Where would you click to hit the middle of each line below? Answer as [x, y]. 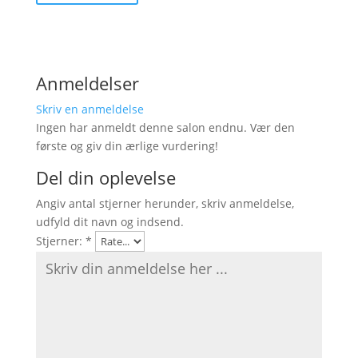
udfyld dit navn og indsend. [109, 222]
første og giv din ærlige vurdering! [127, 146]
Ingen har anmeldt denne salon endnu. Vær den [165, 127]
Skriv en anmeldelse [89, 109]
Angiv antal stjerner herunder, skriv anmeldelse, [165, 203]
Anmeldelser [87, 83]
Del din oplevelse [105, 177]
